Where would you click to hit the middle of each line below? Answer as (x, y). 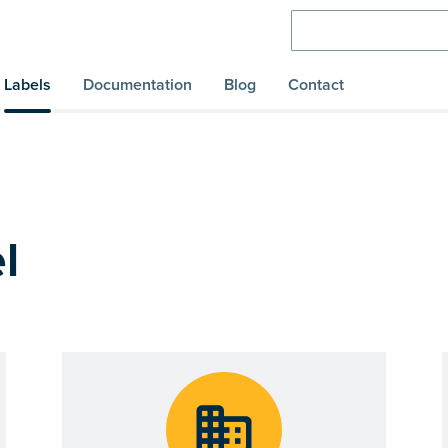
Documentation (137, 85)
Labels (27, 85)
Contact (316, 85)
